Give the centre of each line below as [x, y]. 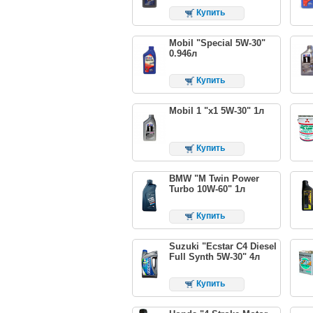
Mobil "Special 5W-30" [217, 43]
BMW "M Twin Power [214, 178]
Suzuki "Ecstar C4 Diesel [223, 246]
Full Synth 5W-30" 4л [214, 256]
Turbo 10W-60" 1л [207, 189]
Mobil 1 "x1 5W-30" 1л [216, 110]
